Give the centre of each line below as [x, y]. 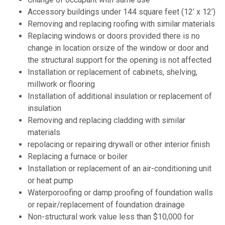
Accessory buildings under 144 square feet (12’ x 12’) [122, 12]
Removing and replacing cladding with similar [106, 121]
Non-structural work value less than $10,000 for [111, 217]
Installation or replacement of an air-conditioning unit [120, 169]
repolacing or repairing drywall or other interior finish [119, 145]
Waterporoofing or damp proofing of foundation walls [120, 193]
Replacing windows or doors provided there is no [114, 36]
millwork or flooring [61, 84]
